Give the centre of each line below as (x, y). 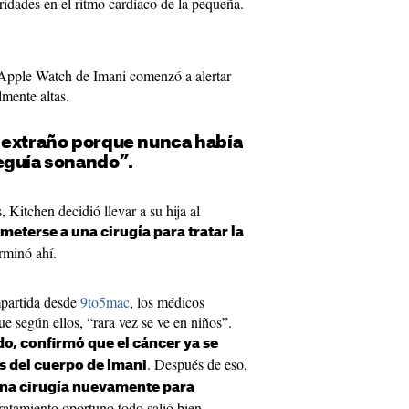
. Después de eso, (197, 364)
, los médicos (167, 302)
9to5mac (105, 302)
